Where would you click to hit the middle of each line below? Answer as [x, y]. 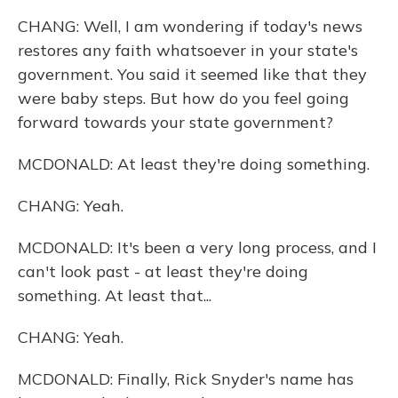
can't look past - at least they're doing [163, 271]
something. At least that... [115, 295]
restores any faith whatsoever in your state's [188, 50]
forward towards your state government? [175, 122]
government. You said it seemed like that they [192, 74]
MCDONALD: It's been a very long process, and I [197, 247]
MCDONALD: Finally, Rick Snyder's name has [186, 379]
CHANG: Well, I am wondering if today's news [190, 26]
